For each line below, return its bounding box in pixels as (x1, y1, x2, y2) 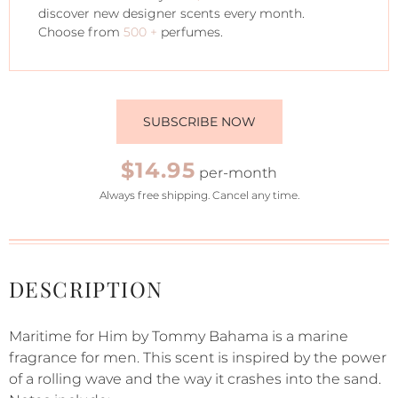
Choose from (38, 24, 123, 40)
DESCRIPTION (9, 275, 163, 303)
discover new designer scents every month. (38, 5, 305, 21)
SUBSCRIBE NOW (142, 114, 256, 130)
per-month (195, 164, 278, 181)
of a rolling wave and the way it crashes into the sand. (9, 370, 381, 387)
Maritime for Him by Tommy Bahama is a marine (9, 328, 348, 345)
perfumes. (157, 24, 223, 40)
